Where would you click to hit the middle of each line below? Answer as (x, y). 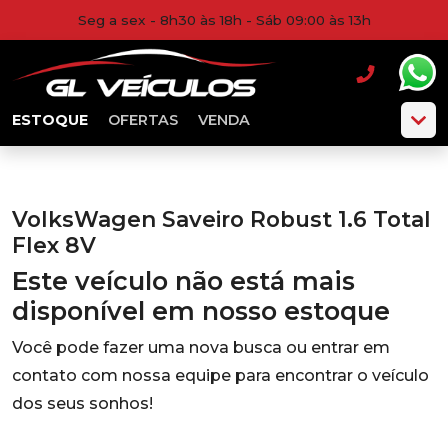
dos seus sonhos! (82, 403)
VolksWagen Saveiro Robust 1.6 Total (221, 219)
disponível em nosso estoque (201, 311)
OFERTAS (143, 120)
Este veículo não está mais (183, 281)
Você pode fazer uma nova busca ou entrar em (201, 347)
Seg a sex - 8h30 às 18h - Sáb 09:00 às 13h (224, 20)
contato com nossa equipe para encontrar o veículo (220, 375)
